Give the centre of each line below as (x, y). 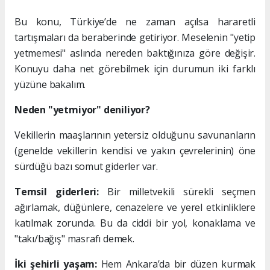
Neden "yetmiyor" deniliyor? (82, 109)
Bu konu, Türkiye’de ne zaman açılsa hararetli (135, 21)
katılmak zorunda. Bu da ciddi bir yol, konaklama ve (135, 223)
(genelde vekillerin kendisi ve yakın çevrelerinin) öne (135, 150)
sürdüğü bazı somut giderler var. (86, 166)
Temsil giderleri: (57, 191)
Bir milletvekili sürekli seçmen (177, 191)
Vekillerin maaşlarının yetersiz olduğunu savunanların (135, 135)
